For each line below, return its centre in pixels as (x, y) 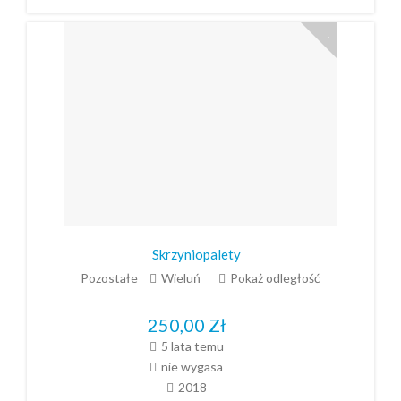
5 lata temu (192, 346)
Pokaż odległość (275, 277)
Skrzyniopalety (196, 255)
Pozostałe (109, 277)
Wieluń (181, 277)
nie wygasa (192, 367)
